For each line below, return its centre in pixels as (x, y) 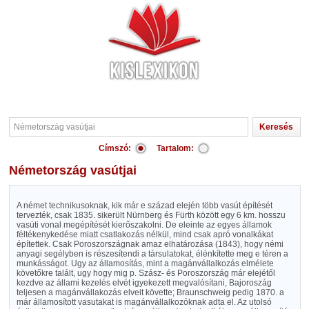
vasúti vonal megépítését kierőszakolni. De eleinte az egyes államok (144, 225)
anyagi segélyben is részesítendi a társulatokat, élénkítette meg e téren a (152, 254)
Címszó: (115, 148)
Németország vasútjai (77, 170)
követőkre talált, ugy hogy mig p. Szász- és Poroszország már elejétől (146, 273)
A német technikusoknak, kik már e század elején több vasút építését (144, 206)
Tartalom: (175, 148)
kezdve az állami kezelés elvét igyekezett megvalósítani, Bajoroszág (144, 283)
